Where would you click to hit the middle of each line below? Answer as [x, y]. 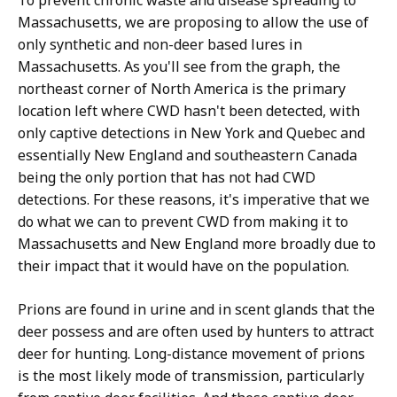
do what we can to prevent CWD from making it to [183, 222]
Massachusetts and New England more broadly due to [197, 244]
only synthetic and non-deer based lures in [160, 44]
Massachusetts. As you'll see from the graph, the [179, 66]
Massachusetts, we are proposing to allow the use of [193, 22]
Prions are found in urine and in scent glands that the [196, 309]
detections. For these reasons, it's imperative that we [194, 199]
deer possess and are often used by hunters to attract [196, 331]
